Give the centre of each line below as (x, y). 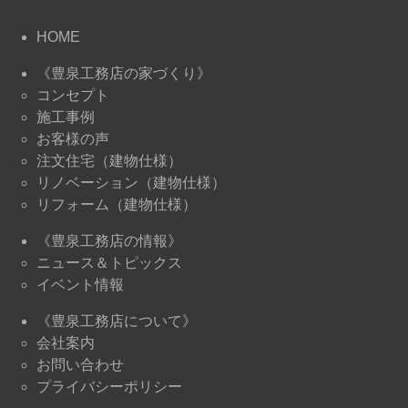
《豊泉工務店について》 (117, 321)
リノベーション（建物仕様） (131, 182)
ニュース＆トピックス (109, 262)
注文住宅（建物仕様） (109, 160)
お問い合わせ (80, 364)
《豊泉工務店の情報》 (109, 240)
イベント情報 (80, 284)
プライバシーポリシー (109, 386)
